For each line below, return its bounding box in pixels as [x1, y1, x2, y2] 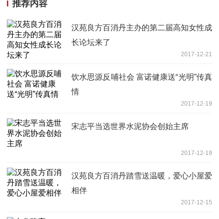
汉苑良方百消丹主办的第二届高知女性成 [71, 23, 212, 32]
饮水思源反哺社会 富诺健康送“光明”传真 [71, 72, 212, 81]
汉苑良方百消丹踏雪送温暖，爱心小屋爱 [71, 171, 212, 180]
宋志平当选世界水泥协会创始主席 [71, 122, 189, 131]
